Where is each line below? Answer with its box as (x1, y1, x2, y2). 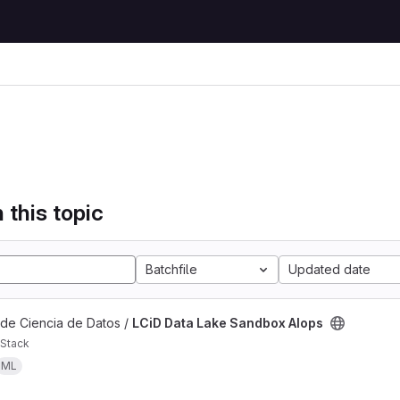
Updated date (288, 262, 371, 277)
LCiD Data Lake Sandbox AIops (132, 315, 323, 330)
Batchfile (146, 262, 197, 277)
